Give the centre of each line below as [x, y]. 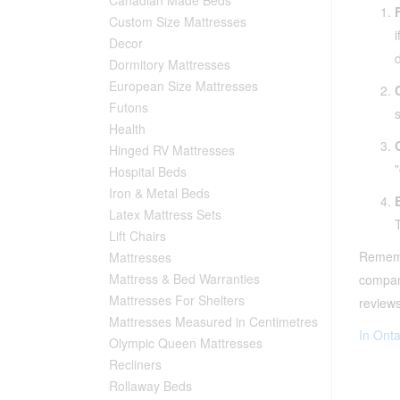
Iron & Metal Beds [159, 192]
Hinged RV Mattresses [172, 150]
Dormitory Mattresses [170, 64]
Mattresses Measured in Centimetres [213, 321]
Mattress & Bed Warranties [184, 278]
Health [127, 128]
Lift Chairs [137, 235]
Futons [129, 107]
